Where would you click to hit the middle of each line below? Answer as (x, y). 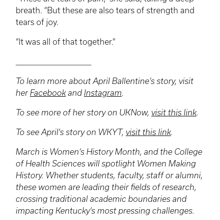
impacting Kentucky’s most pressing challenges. (105, 211)
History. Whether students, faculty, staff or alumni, (109, 176)
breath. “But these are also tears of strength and (105, 11)
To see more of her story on (68, 113)
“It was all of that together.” (66, 42)
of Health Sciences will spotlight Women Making (106, 164)
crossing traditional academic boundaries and (101, 199)
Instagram (103, 93)
